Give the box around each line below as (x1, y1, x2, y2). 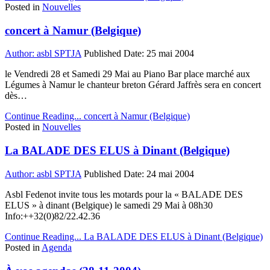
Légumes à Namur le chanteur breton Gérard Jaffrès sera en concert (5, 80, 261, 90)
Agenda (42, 242, 72, 253)
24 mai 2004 (146, 168, 194, 179)
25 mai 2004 (146, 48, 194, 59)
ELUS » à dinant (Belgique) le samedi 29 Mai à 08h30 (5, 199, 213, 210)
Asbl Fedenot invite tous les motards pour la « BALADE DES (5, 189, 243, 199)
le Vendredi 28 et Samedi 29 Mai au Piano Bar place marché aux (5, 69, 250, 80)
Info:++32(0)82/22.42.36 (5, 210, 100, 221)
